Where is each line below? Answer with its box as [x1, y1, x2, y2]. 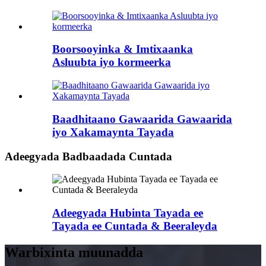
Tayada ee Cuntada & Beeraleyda [52, 219, 217, 232]
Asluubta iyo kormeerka [52, 56, 171, 69]
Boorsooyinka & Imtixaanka [52, 43, 193, 56]
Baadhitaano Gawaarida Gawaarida [52, 112, 232, 125]
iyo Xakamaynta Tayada [52, 125, 174, 138]
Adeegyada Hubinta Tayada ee [52, 206, 203, 219]
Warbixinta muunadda [5, 244, 143, 260]
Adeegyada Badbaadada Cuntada [5, 150, 172, 163]
